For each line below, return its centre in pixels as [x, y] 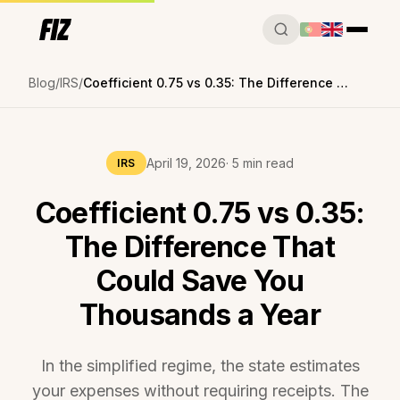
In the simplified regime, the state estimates [200, 366]
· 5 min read [259, 162]
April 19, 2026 [186, 162]
